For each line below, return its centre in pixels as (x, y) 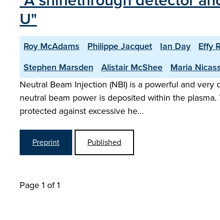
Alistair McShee (132, 67)
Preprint (46, 142)
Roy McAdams (52, 46)
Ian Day (175, 46)
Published (104, 142)
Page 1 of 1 (40, 185)
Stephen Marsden (58, 67)
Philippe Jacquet (120, 46)
